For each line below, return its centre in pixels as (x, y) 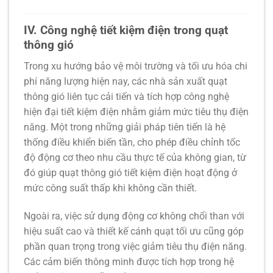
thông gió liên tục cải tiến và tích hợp (104, 96)
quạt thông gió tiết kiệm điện (121, 172)
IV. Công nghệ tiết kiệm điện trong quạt (126, 30)
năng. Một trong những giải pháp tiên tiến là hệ (125, 127)
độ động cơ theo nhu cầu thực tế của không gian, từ (135, 157)
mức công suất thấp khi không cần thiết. (110, 188)
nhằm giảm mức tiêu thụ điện (184, 112)
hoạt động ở (210, 172)
